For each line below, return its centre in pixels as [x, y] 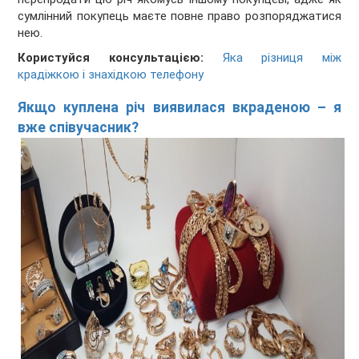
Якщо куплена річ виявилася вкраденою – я [179, 107]
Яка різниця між [282, 58]
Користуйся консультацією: [111, 58]
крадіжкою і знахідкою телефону [111, 75]
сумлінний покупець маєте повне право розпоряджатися [179, 16]
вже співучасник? [79, 127]
